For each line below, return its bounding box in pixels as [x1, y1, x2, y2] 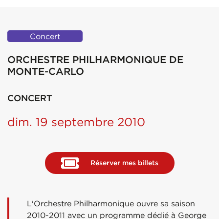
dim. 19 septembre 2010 [7, 114, 145, 130]
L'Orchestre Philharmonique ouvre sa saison [27, 198, 195, 209]
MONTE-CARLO [7, 65, 84, 78]
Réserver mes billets [90, 158, 158, 168]
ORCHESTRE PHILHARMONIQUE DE [7, 53, 183, 66]
